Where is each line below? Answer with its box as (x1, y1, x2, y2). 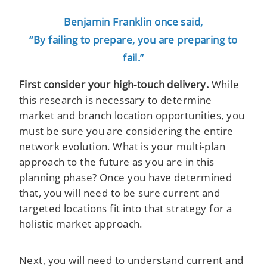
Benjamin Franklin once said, (64, 14, 203, 29)
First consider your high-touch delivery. (19, 77, 209, 92)
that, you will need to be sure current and (19, 185, 221, 200)
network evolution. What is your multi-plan (19, 139, 226, 154)
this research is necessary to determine (19, 92, 212, 107)
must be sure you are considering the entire (19, 123, 234, 138)
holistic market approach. (19, 216, 142, 231)
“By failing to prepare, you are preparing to (29, 32, 238, 46)
